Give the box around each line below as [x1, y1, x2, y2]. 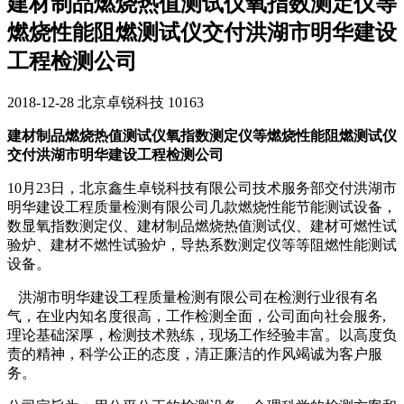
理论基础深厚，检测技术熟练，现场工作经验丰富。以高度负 [7, 326, 397, 343]
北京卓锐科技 [78, 94, 164, 110]
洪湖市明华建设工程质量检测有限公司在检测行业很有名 [7, 289, 379, 305]
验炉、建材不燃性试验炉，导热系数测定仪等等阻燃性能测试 [7, 236, 397, 252]
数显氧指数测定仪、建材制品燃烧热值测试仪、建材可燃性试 [7, 217, 397, 234]
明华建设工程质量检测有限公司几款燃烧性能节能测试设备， [7, 198, 397, 215]
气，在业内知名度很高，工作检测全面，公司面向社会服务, [7, 308, 386, 324]
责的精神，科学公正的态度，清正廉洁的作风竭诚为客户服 [7, 345, 382, 362]
